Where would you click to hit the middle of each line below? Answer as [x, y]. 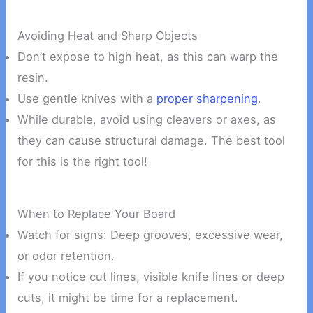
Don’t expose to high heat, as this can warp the [148, 57]
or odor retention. [66, 256]
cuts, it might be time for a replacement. [128, 298]
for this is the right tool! [83, 162]
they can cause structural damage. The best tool [152, 141]
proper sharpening [208, 99]
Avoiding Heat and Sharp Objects [108, 36]
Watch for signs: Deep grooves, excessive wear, [151, 235]
